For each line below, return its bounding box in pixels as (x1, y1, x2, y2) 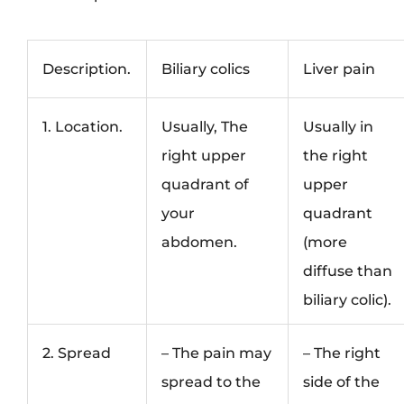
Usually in (303, 117, 374, 136)
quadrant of (161, 175, 250, 194)
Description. (42, 60, 132, 78)
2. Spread (42, 344, 112, 363)
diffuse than (303, 262, 393, 280)
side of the (303, 372, 381, 391)
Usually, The (161, 117, 249, 136)
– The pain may (161, 344, 272, 363)
